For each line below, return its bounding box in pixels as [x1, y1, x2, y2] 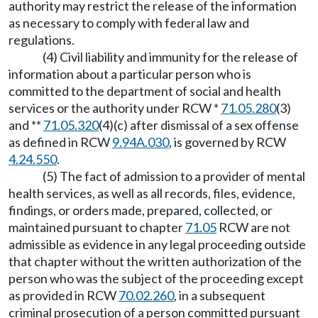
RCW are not [216, 219, 290, 235]
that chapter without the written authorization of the [9, 253, 302, 269]
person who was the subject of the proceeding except [9, 270, 304, 286]
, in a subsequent [174, 287, 265, 303]
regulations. [9, 32, 75, 48]
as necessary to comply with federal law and [9, 15, 249, 31]
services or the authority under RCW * [9, 100, 221, 116]
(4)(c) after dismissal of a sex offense [99, 117, 299, 133]
